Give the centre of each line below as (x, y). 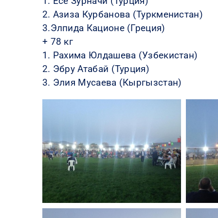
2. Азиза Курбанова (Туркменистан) (122, 14)
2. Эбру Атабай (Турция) (96, 69)
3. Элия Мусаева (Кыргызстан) (112, 82)
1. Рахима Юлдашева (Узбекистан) (120, 55)
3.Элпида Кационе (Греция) (104, 28)
